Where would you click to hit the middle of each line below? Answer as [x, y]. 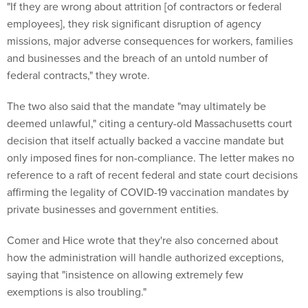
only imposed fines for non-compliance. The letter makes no [151, 158]
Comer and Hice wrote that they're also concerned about [143, 240]
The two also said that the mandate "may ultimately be [136, 106]
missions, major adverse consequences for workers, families [150, 41]
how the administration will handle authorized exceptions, [145, 257]
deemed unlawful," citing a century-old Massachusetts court [150, 123]
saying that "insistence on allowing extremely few [125, 275]
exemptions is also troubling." [77, 292]
